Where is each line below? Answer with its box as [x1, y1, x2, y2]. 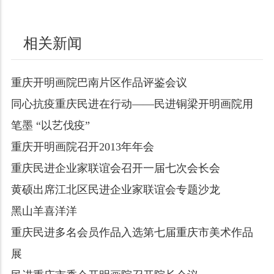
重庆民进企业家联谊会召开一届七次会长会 [10, 161, 220, 174]
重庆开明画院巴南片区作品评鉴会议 [10, 76, 187, 89]
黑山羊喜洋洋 [10, 204, 77, 217]
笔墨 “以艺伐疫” [10, 119, 90, 131]
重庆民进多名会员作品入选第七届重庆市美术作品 [10, 226, 253, 239]
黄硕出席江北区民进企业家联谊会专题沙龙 [10, 183, 220, 196]
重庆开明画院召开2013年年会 [10, 140, 154, 153]
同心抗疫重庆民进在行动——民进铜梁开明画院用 [10, 97, 253, 110]
